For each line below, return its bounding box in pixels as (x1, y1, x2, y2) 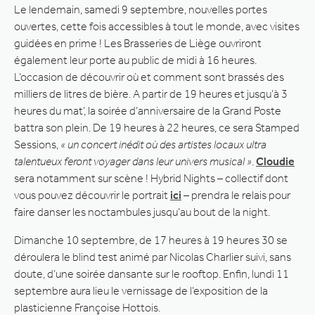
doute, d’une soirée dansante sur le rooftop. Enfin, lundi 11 (14, 266, 289, 281)
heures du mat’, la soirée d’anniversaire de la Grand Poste (14, 103, 281, 117)
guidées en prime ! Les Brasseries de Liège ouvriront (14, 36, 262, 50)
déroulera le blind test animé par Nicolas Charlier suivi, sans (14, 250, 291, 264)
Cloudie (256, 154, 295, 168)
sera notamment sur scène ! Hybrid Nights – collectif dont (14, 171, 288, 185)
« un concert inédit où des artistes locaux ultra (60, 137, 266, 151)
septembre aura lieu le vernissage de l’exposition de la (14, 283, 268, 297)
